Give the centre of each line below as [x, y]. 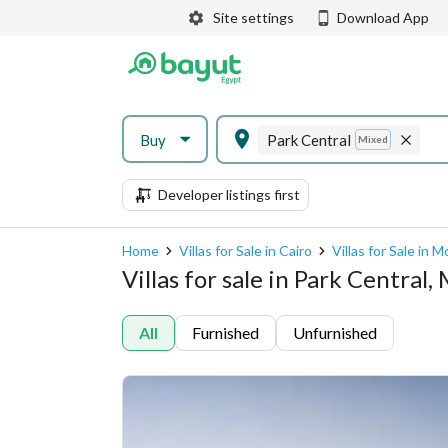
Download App [383, 17]
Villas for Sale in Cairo [245, 250]
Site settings [253, 17]
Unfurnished [335, 332]
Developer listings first [229, 194]
